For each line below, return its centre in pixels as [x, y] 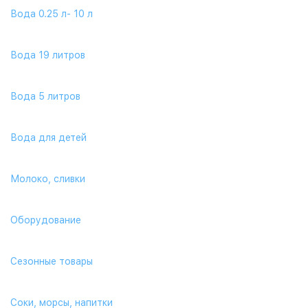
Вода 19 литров [48, 55]
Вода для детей [48, 137]
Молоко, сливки [48, 179]
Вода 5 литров [45, 96]
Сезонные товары [52, 261]
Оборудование [46, 220]
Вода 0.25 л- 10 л [52, 14]
